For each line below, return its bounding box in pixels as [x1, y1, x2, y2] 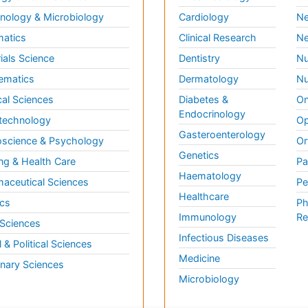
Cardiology [179, 11, 229, 23]
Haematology [179, 170, 241, 181]
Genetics [179, 149, 219, 161]
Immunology [179, 211, 236, 223]
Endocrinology [179, 108, 245, 120]
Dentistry [179, 52, 220, 64]
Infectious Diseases [179, 232, 269, 243]
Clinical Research [179, 32, 256, 43]
